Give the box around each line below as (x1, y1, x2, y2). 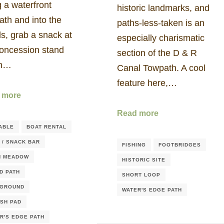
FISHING (122, 141, 146, 147)
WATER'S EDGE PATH (122, 186, 182, 192)
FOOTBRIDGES (158, 141, 201, 147)
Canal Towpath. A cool (117, 62, 205, 73)
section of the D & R (117, 47, 197, 58)
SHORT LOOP (122, 171, 160, 177)
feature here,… (117, 77, 177, 88)
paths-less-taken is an (117, 17, 204, 28)
